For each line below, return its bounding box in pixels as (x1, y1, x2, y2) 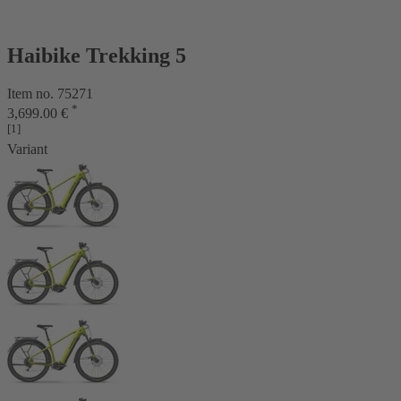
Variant (7, 141, 47, 158)
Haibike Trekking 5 (7, 43, 186, 67)
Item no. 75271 (7, 85, 93, 101)
